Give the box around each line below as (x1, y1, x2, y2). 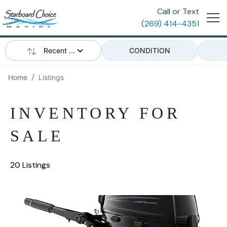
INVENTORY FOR (10, 104, 181, 122)
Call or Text (157, 6, 199, 17)
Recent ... (44, 46, 77, 55)
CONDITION (129, 46, 170, 55)
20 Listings (10, 160, 50, 170)
